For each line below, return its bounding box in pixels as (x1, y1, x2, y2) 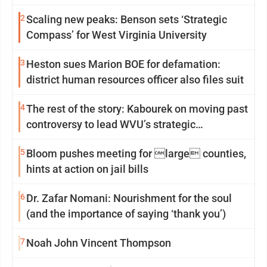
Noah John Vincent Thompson (26, 237, 171, 249)
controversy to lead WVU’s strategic (26, 118, 195, 131)
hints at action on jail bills (26, 163, 148, 175)
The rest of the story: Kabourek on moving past (26, 103, 248, 115)
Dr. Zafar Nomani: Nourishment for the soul (26, 192, 232, 204)
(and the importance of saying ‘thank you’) (26, 207, 226, 220)
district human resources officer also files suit (26, 73, 244, 86)
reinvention (26, 133, 80, 146)
